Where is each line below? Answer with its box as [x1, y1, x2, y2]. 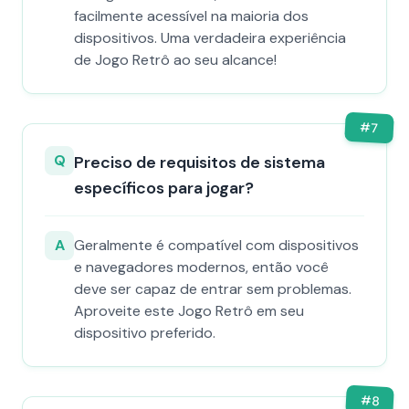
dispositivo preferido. [74, 323, 215, 342]
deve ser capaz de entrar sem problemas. [74, 279, 351, 299]
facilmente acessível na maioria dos [74, 6, 309, 26]
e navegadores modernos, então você [74, 257, 329, 277]
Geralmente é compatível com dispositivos [74, 236, 359, 255]
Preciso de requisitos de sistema [74, 152, 325, 173]
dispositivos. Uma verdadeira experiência [74, 28, 346, 47]
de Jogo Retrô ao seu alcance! [74, 50, 277, 69]
